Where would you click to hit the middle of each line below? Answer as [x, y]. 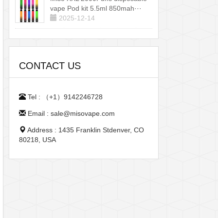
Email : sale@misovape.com [70, 113]
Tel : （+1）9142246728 [64, 97]
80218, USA [37, 140]
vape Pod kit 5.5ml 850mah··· [96, 8]
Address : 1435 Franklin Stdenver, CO [85, 130]
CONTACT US [50, 66]
